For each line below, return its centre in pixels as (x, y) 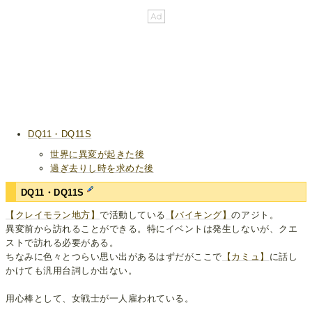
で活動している (133, 215)
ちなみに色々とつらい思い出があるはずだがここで (114, 257)
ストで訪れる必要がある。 (62, 243)
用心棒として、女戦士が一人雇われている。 (100, 299)
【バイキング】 (198, 215)
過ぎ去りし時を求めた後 (102, 168)
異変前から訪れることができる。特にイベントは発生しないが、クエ (152, 229)
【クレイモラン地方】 (53, 215)
